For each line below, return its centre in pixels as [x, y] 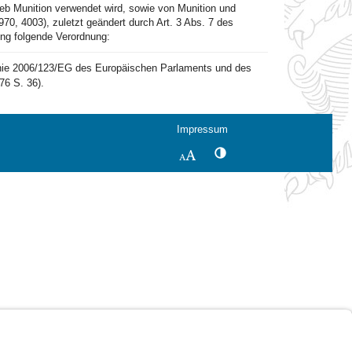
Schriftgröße [225, 154]
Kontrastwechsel [263, 152]
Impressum [202, 129]
